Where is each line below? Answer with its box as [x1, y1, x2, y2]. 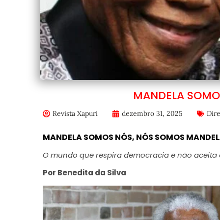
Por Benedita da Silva [42, 167, 128, 178]
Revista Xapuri [52, 109, 98, 118]
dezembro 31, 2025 [121, 109, 183, 118]
